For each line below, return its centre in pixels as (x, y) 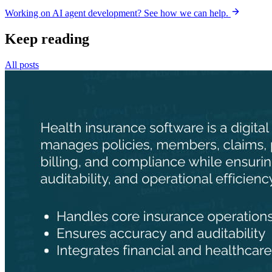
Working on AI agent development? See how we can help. (118, 13)
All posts (22, 64)
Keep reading (47, 39)
